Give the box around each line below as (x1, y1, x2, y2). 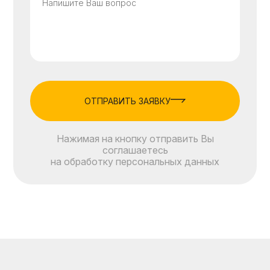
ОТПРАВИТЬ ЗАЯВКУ (84, 95, 171, 106)
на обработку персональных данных (51, 155, 219, 168)
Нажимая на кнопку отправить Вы (56, 132, 214, 145)
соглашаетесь (102, 143, 168, 156)
